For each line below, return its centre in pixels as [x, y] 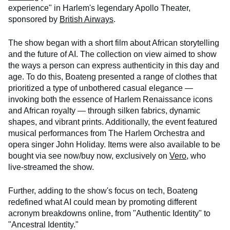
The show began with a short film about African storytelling [114, 43]
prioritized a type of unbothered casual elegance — [101, 88]
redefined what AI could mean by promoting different [102, 202]
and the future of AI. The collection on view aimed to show [112, 54]
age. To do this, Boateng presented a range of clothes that [112, 77]
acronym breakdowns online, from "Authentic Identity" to [109, 214]
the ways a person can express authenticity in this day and [114, 66]
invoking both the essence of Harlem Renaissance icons [110, 100]
